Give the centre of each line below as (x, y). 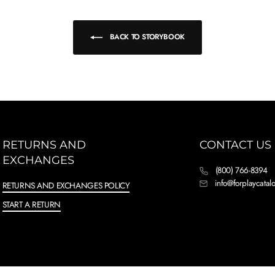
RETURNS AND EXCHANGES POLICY (66, 186)
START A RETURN (31, 205)
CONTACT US (235, 145)
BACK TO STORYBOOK (146, 37)
